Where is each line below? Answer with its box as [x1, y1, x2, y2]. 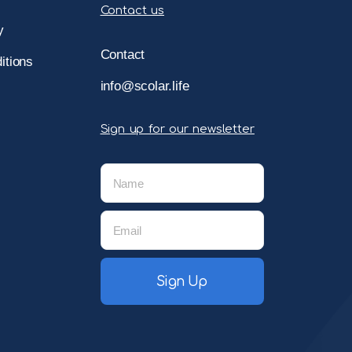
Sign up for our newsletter [100, 123, 255, 137]
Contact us [100, 4, 164, 18]
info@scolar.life [100, 79, 189, 94]
